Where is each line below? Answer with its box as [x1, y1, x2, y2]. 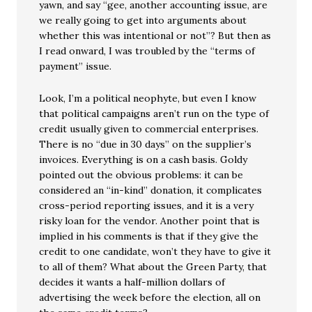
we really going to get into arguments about [39, 14, 247, 26]
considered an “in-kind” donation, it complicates [39, 184, 263, 196]
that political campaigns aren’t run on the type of [39, 107, 270, 120]
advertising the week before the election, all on [39, 291, 261, 304]
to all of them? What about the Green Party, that [39, 260, 267, 273]
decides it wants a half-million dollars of [39, 276, 226, 288]
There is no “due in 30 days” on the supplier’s [39, 138, 252, 150]
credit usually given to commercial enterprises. [39, 123, 259, 135]
